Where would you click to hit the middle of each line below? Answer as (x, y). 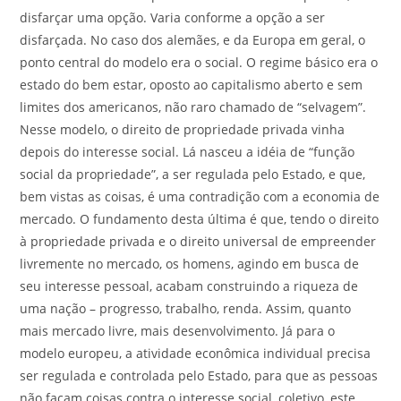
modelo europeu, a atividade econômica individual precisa (196, 353)
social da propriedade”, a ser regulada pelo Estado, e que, (193, 174)
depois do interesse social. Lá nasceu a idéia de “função (188, 152)
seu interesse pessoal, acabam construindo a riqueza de (189, 286)
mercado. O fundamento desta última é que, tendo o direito (200, 219)
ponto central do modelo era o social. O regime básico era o (199, 62)
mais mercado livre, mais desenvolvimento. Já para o (178, 331)
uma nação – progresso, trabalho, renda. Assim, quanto (186, 308)
